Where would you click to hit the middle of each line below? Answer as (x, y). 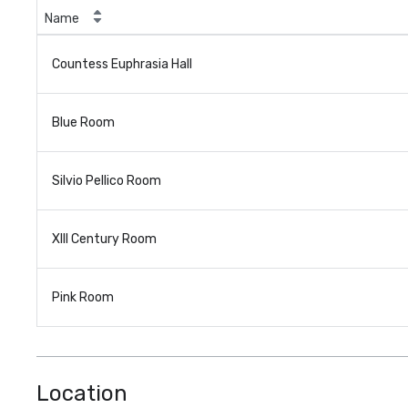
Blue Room (83, 122)
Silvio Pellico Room (107, 181)
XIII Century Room (104, 239)
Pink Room (83, 297)
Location (82, 393)
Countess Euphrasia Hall (122, 64)
